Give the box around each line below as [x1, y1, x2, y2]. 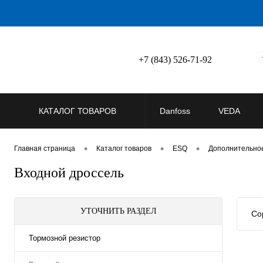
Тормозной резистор [29, 234, 100, 243]
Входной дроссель [14, 165, 124, 181]
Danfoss [160, 106, 190, 116]
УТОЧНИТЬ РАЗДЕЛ [80, 207, 157, 216]
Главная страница [14, 144, 75, 153]
